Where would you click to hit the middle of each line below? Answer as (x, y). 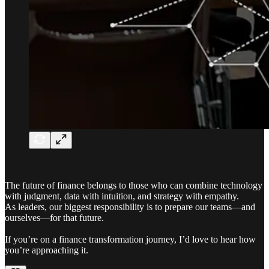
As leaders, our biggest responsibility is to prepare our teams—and (130, 207)
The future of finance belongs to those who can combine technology (134, 185)
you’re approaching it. (47, 250)
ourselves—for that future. (54, 217)
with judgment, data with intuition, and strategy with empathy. (122, 196)
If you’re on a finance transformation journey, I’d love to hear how (130, 239)
